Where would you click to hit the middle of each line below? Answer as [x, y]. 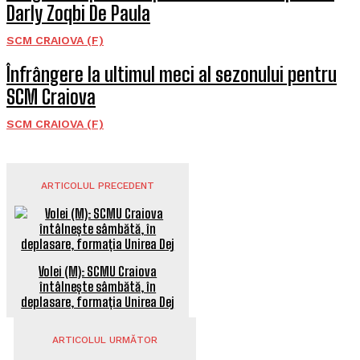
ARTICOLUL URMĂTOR [104, 340]
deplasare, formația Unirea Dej [98, 302]
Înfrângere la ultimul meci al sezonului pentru [172, 74]
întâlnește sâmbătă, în [98, 286]
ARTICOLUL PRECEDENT [98, 186]
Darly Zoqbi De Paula [78, 13]
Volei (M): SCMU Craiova [98, 271]
